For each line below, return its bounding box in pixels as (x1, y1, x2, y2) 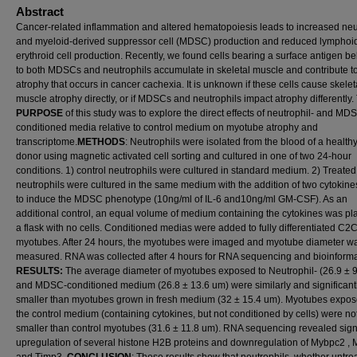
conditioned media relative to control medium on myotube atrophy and (16, 122, 318, 133)
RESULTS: (16, 265, 65, 277)
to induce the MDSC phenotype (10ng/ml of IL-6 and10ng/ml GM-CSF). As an (16, 194, 347, 205)
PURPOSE (16, 108, 65, 119)
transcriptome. (16, 136, 77, 147)
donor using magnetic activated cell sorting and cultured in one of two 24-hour (16, 151, 351, 162)
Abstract (16, 5, 64, 18)
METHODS (77, 136, 125, 147)
